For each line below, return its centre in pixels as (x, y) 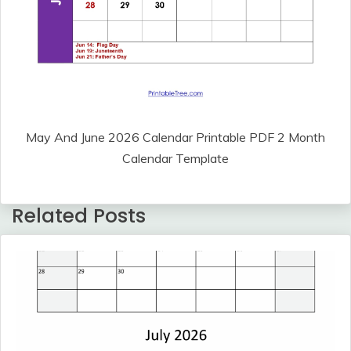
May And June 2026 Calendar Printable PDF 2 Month (175, 137)
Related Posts (79, 215)
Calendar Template (175, 158)
